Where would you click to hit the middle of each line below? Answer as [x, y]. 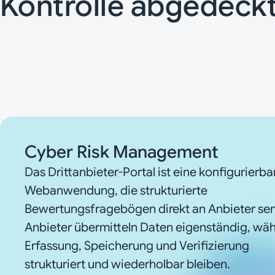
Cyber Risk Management [122, 152]
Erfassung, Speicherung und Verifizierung [137, 246]
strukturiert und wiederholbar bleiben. [127, 264]
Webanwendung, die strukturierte [116, 190]
